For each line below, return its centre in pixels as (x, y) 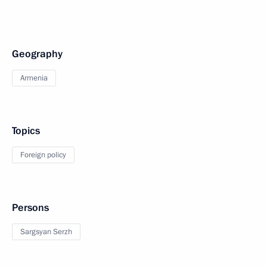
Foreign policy (43, 155)
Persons (30, 208)
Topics (26, 131)
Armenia (34, 78)
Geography (37, 54)
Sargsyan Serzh (46, 232)
